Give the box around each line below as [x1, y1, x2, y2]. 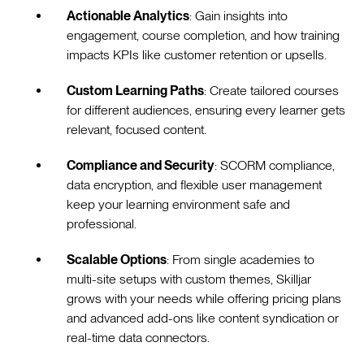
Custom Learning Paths [67, 82, 205, 98]
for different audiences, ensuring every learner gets [67, 102, 346, 118]
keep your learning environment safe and [67, 196, 291, 212]
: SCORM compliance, [214, 157, 336, 173]
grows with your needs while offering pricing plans [67, 290, 342, 306]
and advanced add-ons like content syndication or [67, 310, 340, 326]
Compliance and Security [67, 157, 215, 173]
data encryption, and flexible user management [67, 176, 323, 193]
